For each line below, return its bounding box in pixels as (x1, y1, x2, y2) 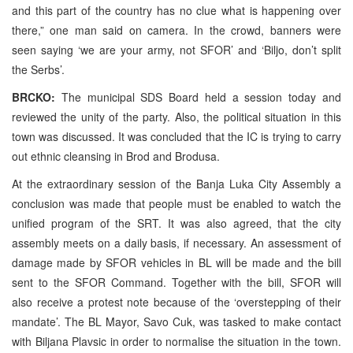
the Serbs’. (12, 61, 65, 77)
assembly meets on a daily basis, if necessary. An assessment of (12, 234, 341, 251)
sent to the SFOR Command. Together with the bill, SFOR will (12, 273, 341, 290)
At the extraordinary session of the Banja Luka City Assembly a (12, 175, 341, 191)
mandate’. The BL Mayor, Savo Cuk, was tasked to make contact (12, 313, 341, 329)
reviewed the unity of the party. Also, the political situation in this (12, 108, 341, 124)
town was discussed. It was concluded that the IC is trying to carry (12, 128, 341, 144)
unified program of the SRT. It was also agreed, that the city (12, 214, 341, 231)
